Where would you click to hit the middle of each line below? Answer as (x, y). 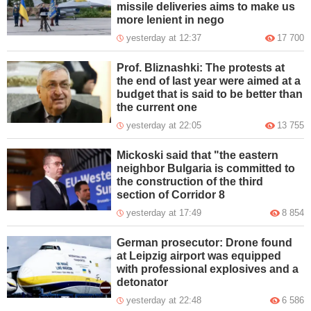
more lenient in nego (171, 19)
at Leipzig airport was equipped (199, 255)
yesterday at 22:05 (164, 125)
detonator (143, 282)
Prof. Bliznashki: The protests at (201, 67)
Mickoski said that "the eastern (198, 155)
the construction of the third (190, 181)
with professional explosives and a (208, 269)
